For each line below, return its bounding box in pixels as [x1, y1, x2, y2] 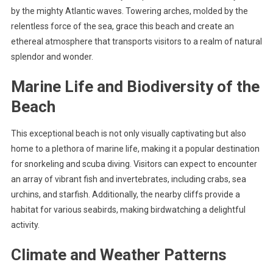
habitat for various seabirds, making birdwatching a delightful [10, 205, 246, 215]
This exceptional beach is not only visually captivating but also [10, 129, 246, 139]
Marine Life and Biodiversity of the [10, 77, 260, 96]
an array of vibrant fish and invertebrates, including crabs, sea [10, 174, 246, 185]
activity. [10, 220, 40, 230]
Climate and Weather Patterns [10, 246, 227, 264]
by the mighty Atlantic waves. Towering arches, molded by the [10, 6, 248, 16]
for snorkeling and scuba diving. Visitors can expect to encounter [10, 159, 257, 169]
